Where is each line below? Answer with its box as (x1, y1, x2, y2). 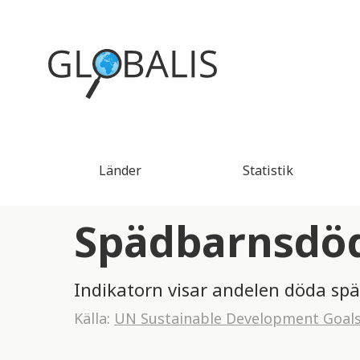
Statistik (242, 162, 293, 179)
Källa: (74, 309, 114, 328)
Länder (98, 162, 141, 179)
